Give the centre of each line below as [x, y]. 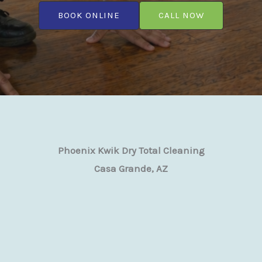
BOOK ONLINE [89, 15]
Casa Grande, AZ [131, 168]
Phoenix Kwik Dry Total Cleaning [131, 150]
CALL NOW [181, 15]
